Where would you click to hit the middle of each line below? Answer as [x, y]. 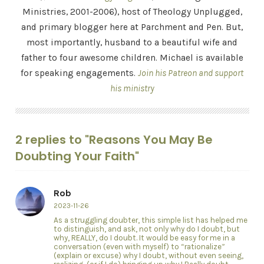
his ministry [132, 88]
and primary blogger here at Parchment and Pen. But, [132, 27]
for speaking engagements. [79, 73]
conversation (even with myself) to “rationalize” [139, 247]
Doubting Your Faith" [77, 156]
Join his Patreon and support [191, 73]
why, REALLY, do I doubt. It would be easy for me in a [144, 238]
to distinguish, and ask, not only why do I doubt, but [146, 229]
